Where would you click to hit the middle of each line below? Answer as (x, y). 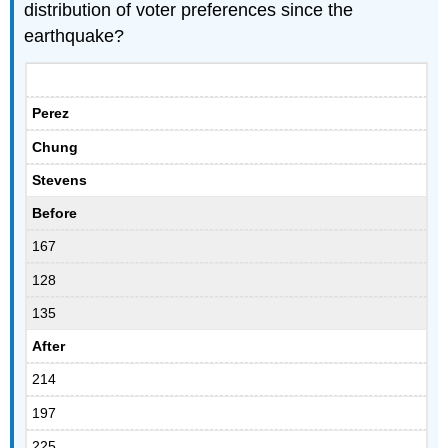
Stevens (60, 180)
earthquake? (74, 36)
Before (55, 212)
